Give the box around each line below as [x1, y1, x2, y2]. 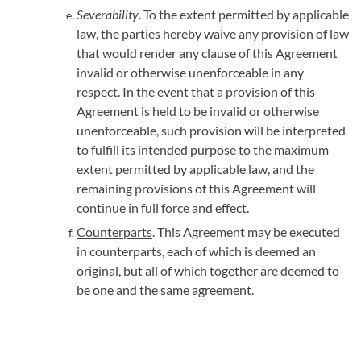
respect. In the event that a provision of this [77, 84, 315, 99]
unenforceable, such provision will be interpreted [77, 122, 346, 138]
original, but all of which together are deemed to [77, 263, 339, 278]
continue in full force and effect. [77, 200, 249, 215]
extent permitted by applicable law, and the [77, 161, 314, 176]
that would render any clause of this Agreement [77, 45, 338, 60]
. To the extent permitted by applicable [139, 6, 349, 22]
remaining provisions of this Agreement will [77, 180, 316, 196]
